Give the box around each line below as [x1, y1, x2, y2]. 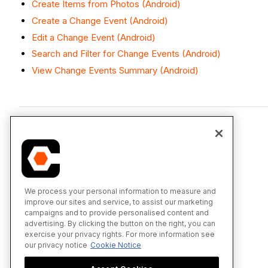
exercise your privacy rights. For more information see [25, 229, 215, 239]
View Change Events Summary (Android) [32, 65, 199, 77]
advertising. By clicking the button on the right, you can [25, 218, 215, 228]
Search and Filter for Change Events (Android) [32, 48, 221, 60]
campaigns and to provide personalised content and [25, 208, 209, 217]
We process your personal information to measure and [25, 186, 216, 196]
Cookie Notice [90, 240, 141, 249]
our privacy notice [25, 240, 87, 249]
